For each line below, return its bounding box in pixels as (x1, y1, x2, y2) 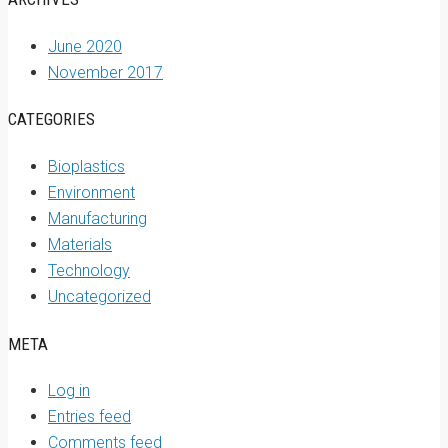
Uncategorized (48, 287, 151, 306)
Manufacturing (48, 209, 147, 228)
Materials (48, 235, 112, 254)
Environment (48, 183, 135, 202)
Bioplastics (48, 157, 125, 176)
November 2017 (48, 62, 163, 82)
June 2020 (48, 36, 122, 56)
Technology (48, 261, 130, 280)
